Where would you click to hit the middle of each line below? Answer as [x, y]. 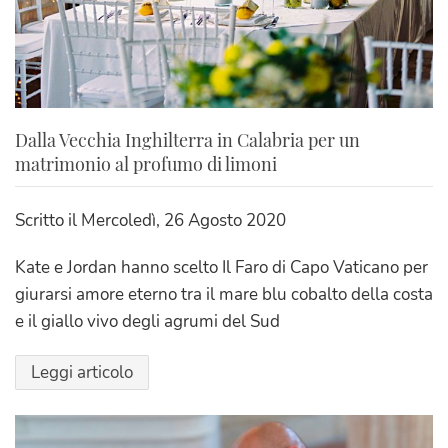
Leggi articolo [82, 373]
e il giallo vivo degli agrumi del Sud [147, 322]
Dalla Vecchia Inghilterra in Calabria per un [187, 140]
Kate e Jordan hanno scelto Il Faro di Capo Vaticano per [221, 268]
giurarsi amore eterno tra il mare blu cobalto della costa [224, 295]
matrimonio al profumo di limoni [146, 164]
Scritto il [48, 221]
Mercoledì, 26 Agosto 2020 [183, 221]
